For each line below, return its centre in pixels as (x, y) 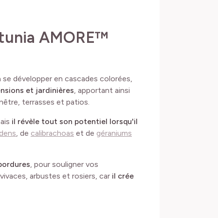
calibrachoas (52, 133)
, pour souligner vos (64, 164)
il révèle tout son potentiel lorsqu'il (75, 121)
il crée (123, 176)
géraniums (114, 133)
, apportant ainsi (102, 90)
